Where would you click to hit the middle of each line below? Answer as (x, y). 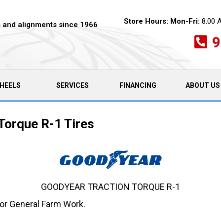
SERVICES (72, 85)
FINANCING (138, 85)
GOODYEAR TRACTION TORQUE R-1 (110, 187)
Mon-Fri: (185, 21)
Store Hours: (146, 21)
